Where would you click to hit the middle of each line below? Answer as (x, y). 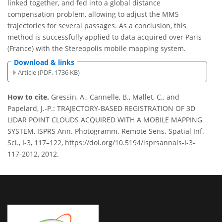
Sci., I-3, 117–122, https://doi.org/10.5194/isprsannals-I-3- (101, 143)
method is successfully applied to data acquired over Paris (105, 37)
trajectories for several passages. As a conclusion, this (97, 26)
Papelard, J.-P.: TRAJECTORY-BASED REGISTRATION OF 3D (101, 109)
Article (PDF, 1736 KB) (49, 72)
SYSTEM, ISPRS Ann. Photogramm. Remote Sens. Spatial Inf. (106, 131)
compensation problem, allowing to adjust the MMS (93, 14)
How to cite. (29, 97)
